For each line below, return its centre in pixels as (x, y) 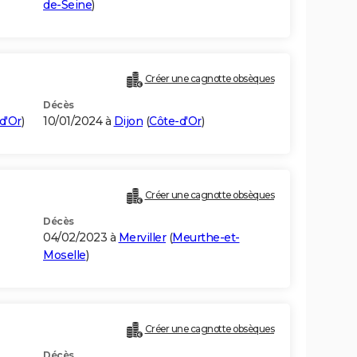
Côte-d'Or (175, 122)
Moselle (65, 255)
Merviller (142, 238)
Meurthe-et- (206, 238)
